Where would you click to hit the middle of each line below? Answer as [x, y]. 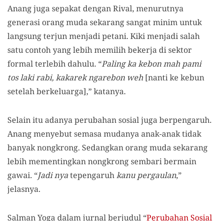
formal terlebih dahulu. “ [55, 63]
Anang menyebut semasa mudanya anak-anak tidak [104, 133]
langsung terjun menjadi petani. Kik [75, 36]
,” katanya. [106, 91]
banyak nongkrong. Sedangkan [66, 147]
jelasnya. [24, 189]
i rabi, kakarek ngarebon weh [87, 77]
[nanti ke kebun [174, 77]
